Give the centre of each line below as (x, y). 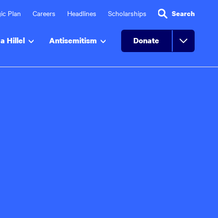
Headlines (82, 13)
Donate (146, 40)
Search (183, 13)
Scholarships (127, 13)
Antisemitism (73, 40)
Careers (44, 13)
